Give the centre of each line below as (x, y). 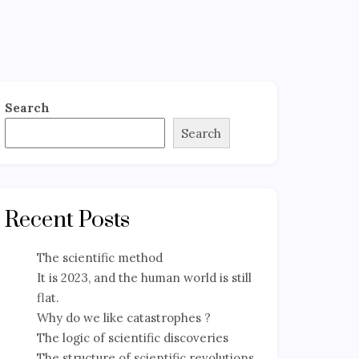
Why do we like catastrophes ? (124, 318)
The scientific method (100, 258)
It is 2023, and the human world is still (144, 278)
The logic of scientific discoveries (133, 338)
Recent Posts (67, 220)
